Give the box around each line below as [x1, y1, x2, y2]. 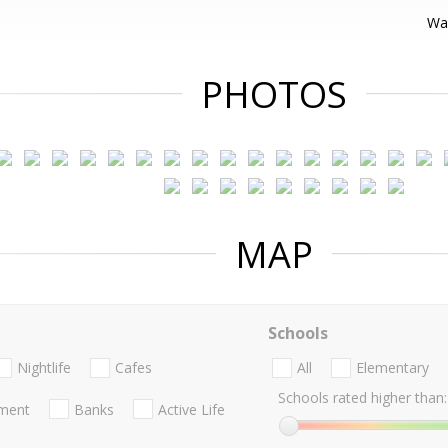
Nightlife [17, 358, 71, 378]
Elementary [355, 358, 429, 378]
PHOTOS [201, 70, 347, 119]
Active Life [158, 399, 225, 419]
